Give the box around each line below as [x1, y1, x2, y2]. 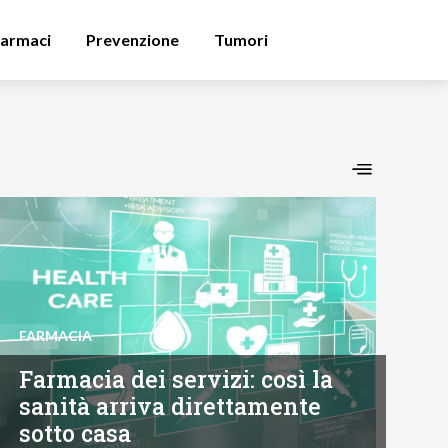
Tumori [214, 30, 268, 49]
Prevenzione [86, 30, 179, 49]
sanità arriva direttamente [19, 391, 322, 422]
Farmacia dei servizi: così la [19, 364, 334, 395]
